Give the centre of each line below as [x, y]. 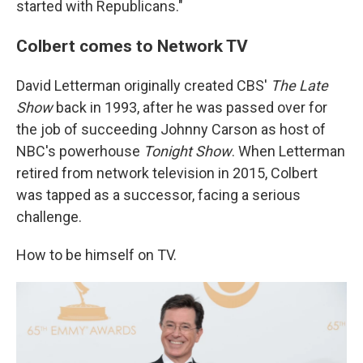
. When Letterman [288, 151]
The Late [299, 85]
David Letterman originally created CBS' [143, 85]
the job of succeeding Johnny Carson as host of [171, 129]
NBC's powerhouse [80, 151]
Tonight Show [188, 151]
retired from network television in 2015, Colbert [167, 173]
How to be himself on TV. [96, 254]
